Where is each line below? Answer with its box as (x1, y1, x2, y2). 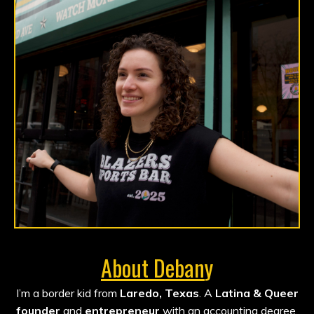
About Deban (101, 251, 205, 285)
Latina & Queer (214, 286, 299, 301)
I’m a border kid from (15, 286, 120, 301)
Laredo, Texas (119, 286, 199, 301)
